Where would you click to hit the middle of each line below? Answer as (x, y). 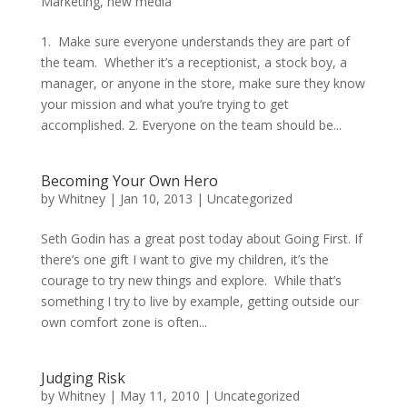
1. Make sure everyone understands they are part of (195, 41)
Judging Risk (83, 378)
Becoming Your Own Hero (129, 181)
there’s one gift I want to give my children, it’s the (184, 259)
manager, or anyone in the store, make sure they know (203, 83)
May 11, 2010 (159, 396)
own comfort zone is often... (124, 322)
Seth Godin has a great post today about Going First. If (201, 238)
